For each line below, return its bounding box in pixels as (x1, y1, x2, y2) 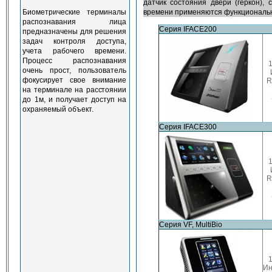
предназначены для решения (22, 27, 127, 36)
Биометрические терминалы (22, 8, 127, 16)
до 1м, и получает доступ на (22, 95, 127, 104)
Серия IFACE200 (159, 25, 217, 33)
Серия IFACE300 (159, 123, 217, 131)
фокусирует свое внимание (22, 76, 127, 84)
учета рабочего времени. (22, 47, 127, 55)
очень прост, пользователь (22, 66, 127, 75)
